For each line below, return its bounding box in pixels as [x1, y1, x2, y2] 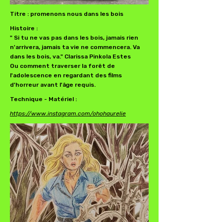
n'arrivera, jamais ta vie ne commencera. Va [10, 44, 140, 51]
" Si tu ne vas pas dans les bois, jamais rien [10, 34, 138, 41]
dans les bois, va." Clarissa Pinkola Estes [10, 53, 131, 60]
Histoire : [10, 25, 38, 32]
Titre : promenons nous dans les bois [10, 10, 123, 17]
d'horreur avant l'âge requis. [10, 81, 96, 88]
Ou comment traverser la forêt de [10, 62, 115, 69]
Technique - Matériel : [10, 96, 77, 103]
